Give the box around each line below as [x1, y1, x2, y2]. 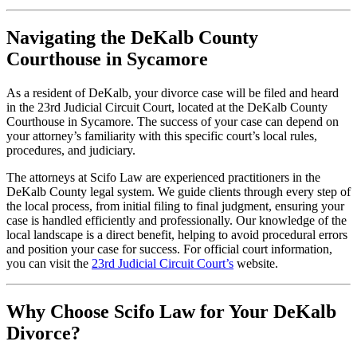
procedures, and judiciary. [6, 143, 135, 157]
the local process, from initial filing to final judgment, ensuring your [6, 198, 344, 213]
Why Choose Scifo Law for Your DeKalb [6, 300, 336, 322]
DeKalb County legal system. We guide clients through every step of [6, 184, 351, 198]
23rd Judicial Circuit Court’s [92, 256, 233, 270]
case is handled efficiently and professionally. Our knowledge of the [6, 213, 347, 227]
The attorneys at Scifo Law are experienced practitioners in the [6, 170, 320, 184]
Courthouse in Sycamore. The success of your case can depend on [6, 114, 339, 128]
